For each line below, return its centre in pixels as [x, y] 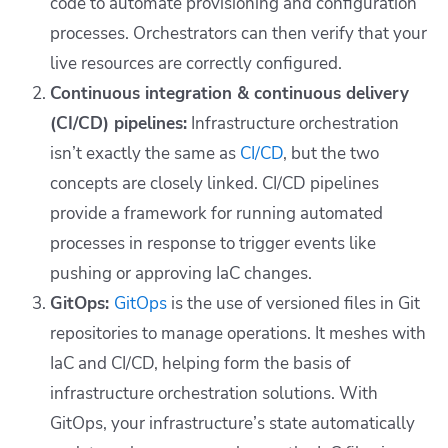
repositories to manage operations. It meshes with [238, 334]
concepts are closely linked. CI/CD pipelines [214, 184]
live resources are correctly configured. [196, 64]
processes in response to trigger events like [213, 244]
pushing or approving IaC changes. [181, 274]
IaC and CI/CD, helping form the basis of [200, 364]
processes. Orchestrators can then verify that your [238, 34]
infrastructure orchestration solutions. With [214, 394]
